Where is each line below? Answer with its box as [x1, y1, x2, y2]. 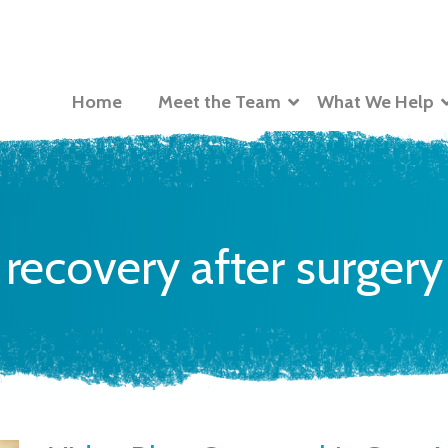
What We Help [317, 90, 434, 113]
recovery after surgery [5, 237, 443, 296]
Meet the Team [158, 90, 281, 113]
